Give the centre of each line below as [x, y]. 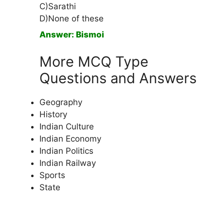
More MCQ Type [94, 61]
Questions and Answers [118, 78]
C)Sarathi [58, 7]
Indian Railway [68, 163]
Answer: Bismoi [72, 35]
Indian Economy [70, 138]
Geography [61, 102]
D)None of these [72, 19]
